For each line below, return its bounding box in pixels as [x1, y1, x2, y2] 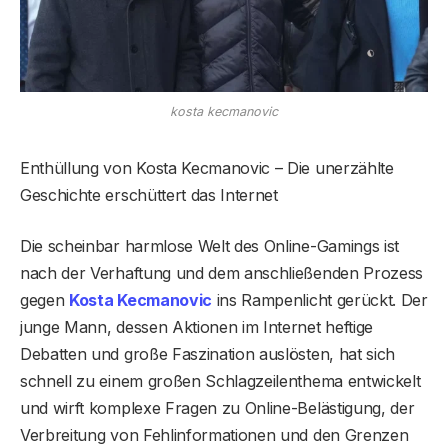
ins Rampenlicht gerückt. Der [211, 290, 428, 311]
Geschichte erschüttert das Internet [20, 185, 278, 206]
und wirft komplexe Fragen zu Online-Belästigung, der [20, 398, 415, 419]
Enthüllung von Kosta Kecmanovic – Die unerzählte [20, 158, 394, 179]
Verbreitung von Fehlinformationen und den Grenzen [20, 425, 409, 446]
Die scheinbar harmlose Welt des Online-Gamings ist [20, 236, 399, 257]
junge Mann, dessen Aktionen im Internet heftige [20, 317, 373, 338]
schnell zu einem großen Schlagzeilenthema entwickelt [20, 371, 421, 392]
